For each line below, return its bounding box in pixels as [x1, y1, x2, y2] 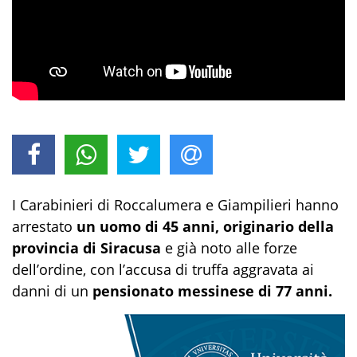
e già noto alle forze [161, 238, 297, 257]
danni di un [12, 281, 92, 300]
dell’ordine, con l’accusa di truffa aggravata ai [12, 260, 314, 279]
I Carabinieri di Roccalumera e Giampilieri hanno [12, 195, 339, 214]
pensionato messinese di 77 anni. [92, 281, 332, 300]
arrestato [12, 217, 76, 236]
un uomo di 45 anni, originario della [76, 217, 334, 236]
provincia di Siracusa [12, 238, 161, 257]
